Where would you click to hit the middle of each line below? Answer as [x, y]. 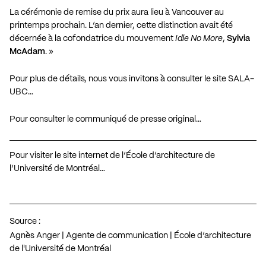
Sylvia [238, 38]
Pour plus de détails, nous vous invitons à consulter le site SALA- [132, 79]
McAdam [27, 51]
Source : [25, 221]
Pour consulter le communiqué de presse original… [105, 119]
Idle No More [199, 38]
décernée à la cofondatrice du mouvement [92, 38]
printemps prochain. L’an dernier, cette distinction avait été [121, 25]
